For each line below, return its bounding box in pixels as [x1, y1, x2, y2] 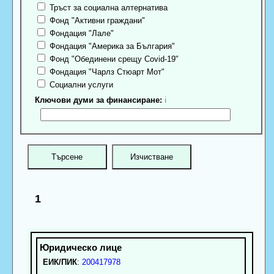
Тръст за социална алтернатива [47, 3, 168, 13]
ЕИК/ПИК [42, 257, 77, 267]
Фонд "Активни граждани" [47, 16, 146, 26]
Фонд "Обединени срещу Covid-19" [47, 54, 179, 64]
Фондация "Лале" [47, 29, 114, 39]
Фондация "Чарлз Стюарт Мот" [47, 67, 165, 77]
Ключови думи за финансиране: [35, 95, 163, 105]
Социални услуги [47, 80, 114, 90]
